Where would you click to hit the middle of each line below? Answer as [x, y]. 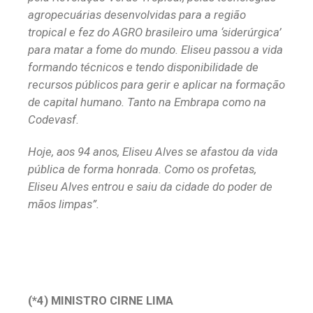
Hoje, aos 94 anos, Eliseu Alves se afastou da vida [153, 152]
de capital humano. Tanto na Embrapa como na [147, 102]
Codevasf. [53, 120]
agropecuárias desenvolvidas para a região [137, 15]
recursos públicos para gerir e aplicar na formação [156, 85]
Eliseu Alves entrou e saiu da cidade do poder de [150, 187]
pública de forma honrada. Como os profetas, [142, 169]
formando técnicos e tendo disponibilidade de [143, 67]
